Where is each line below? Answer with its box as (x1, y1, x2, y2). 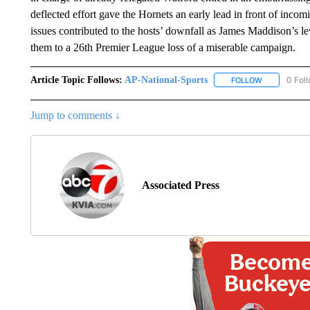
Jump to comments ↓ (30, 109, 120, 121)
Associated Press (141, 179, 219, 191)
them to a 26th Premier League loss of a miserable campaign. (30, 41, 295, 53)
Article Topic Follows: (30, 74, 122, 85)
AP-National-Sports (124, 74, 208, 85)
